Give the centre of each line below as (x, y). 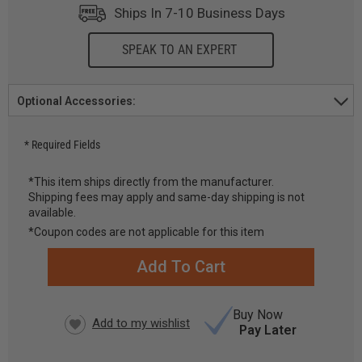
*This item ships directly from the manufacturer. (151, 182)
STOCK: (29, 229)
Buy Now (258, 315)
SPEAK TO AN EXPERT (179, 50)
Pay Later (268, 330)
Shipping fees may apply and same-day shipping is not (166, 197)
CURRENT (36, 211)
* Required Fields (62, 145)
